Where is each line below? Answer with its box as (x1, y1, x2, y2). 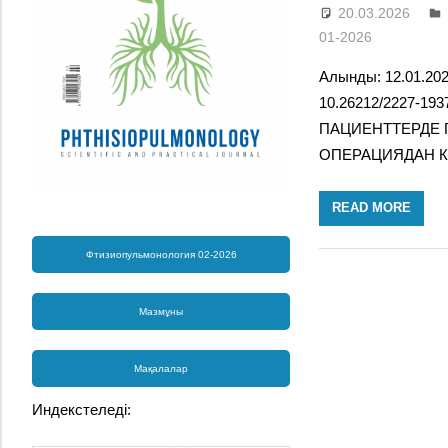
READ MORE (332, 200, 412, 216)
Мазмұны (139, 306, 184, 318)
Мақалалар (134, 363, 189, 375)
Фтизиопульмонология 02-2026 (85, 249, 237, 261)
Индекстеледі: (32, 401, 131, 419)
